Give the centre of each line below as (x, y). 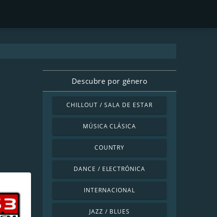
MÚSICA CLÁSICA (109, 126)
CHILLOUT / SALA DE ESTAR (109, 105)
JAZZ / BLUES (109, 211)
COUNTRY (109, 147)
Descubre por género (109, 81)
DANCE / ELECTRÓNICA (109, 169)
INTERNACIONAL (109, 190)
